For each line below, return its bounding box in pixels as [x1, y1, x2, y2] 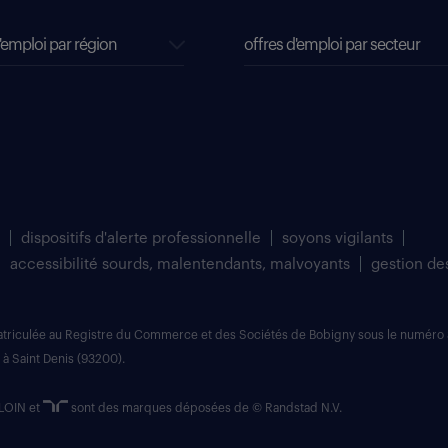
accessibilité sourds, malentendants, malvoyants [10, 257, 350, 273]
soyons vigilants [282, 231, 393, 247]
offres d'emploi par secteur [244, 37, 420, 54]
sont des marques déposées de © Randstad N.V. [68, 402, 342, 415]
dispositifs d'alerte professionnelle [21, 231, 261, 247]
